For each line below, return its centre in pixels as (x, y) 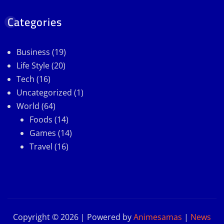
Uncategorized (44, 93)
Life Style (33, 66)
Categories (35, 22)
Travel (41, 147)
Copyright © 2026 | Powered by (73, 217)
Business (33, 52)
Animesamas (158, 217)
